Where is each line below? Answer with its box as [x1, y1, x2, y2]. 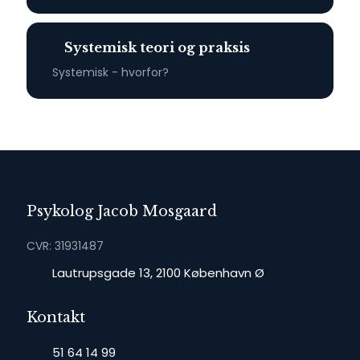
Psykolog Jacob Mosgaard [27, 202, 218, 220]
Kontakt [27, 308, 86, 326]
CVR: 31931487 [27, 237, 104, 254]
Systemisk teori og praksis [63, 39, 250, 56]
